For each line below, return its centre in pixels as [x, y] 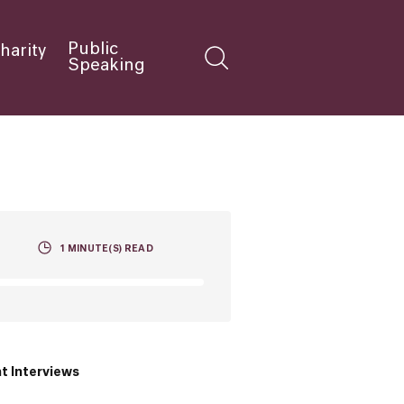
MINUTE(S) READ [109, 249]
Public [93, 50]
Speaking [106, 66]
